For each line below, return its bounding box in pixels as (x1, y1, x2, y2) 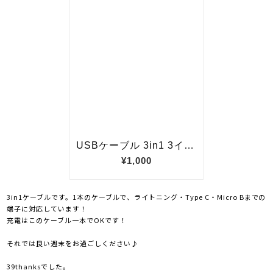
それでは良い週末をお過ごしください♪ (7, 238, 138, 249)
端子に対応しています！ (7, 204, 87, 214)
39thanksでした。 (7, 261, 70, 272)
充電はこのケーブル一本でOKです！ (7, 215, 127, 225)
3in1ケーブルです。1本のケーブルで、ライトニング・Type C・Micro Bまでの (7, 192, 266, 202)
